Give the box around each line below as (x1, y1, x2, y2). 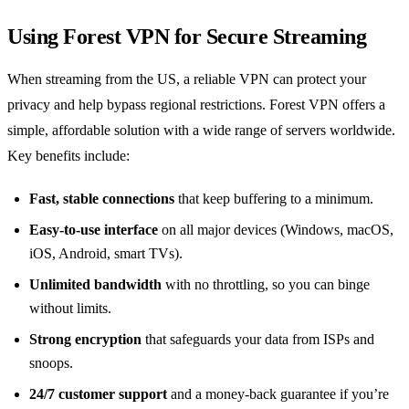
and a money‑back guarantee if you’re (167, 385, 389, 402)
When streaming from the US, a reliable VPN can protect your (7, 70, 366, 87)
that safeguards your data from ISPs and (142, 330, 374, 347)
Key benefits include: (7, 147, 130, 163)
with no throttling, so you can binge (162, 276, 370, 292)
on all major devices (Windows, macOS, (158, 221, 393, 237)
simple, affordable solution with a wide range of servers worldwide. (7, 121, 395, 138)
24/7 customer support (29, 385, 167, 402)
